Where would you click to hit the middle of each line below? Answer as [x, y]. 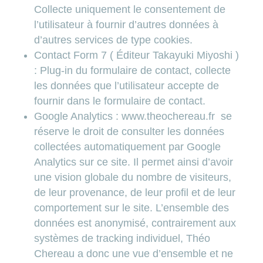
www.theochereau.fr [168, 116]
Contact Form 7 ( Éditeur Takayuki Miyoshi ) [136, 55]
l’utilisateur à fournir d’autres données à [126, 25]
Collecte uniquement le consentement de [130, 9]
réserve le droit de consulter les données [129, 131]
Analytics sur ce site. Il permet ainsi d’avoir [134, 162]
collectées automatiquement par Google [127, 147]
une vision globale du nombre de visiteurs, [133, 177]
